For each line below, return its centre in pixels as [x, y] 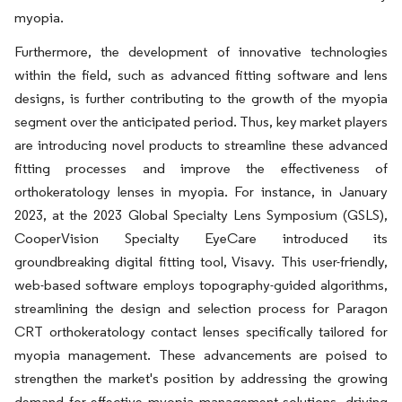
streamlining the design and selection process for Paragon [201, 308]
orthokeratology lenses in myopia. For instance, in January [201, 192]
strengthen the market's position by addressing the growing [201, 378]
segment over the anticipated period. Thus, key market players [201, 122]
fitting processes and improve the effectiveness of [201, 168]
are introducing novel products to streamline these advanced [201, 145]
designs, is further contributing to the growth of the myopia [201, 98]
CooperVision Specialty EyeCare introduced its [201, 238]
